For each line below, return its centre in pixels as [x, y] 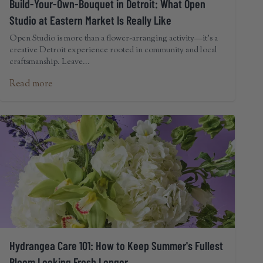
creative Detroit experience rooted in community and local [113, 50]
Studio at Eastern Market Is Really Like [90, 20]
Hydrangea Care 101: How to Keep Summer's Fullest [116, 245]
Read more [31, 84]
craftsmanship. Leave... [50, 62]
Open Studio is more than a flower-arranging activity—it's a [114, 39]
